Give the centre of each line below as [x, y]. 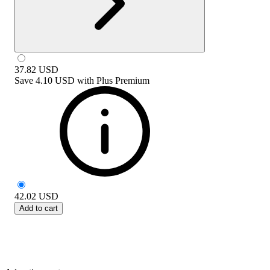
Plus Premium [123, 80]
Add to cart [39, 208]
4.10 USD [55, 80]
